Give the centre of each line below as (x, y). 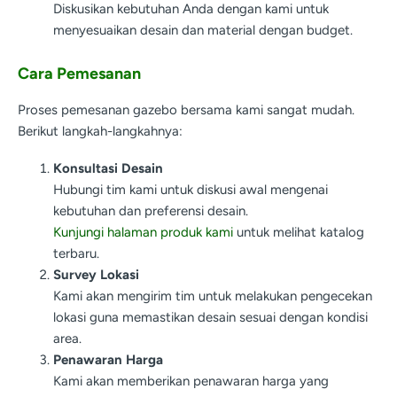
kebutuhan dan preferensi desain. (151, 211)
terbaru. (76, 254)
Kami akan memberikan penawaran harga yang (191, 381)
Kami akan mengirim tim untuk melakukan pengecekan (213, 296)
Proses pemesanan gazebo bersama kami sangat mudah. (186, 109)
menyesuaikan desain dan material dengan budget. (203, 31)
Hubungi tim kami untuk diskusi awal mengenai (191, 190)
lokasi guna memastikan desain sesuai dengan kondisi (210, 318)
